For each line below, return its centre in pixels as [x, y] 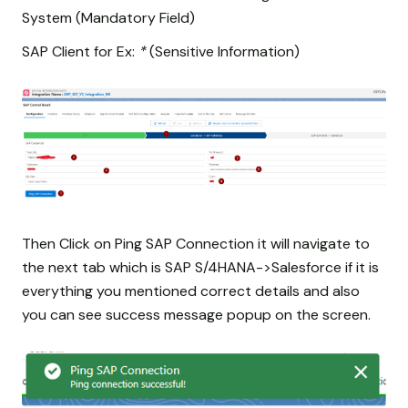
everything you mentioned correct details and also [191, 291]
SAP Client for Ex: [80, 51]
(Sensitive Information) [223, 51]
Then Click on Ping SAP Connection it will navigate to [196, 244]
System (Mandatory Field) [108, 17]
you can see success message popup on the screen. [196, 315]
